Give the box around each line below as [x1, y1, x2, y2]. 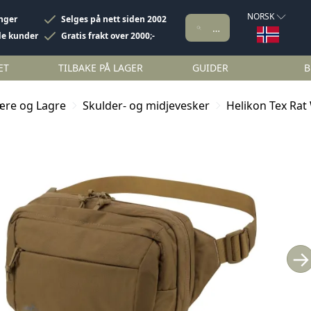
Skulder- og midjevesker [83, 98, 210, 113]
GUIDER [192, 61, 228, 74]
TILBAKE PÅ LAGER [58, 61, 143, 74]
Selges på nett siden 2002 [60, 13, 167, 25]
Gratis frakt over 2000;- [60, 30, 155, 42]
